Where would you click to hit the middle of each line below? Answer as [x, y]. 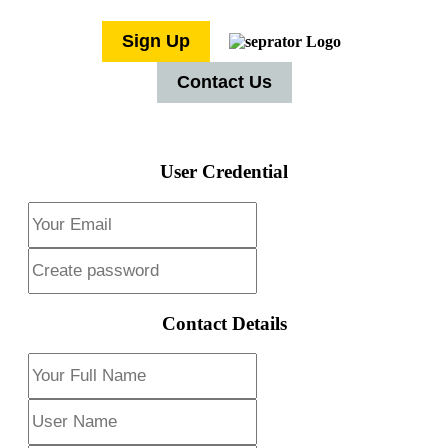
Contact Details [224, 323]
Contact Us [224, 81]
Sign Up [156, 40]
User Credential [224, 172]
